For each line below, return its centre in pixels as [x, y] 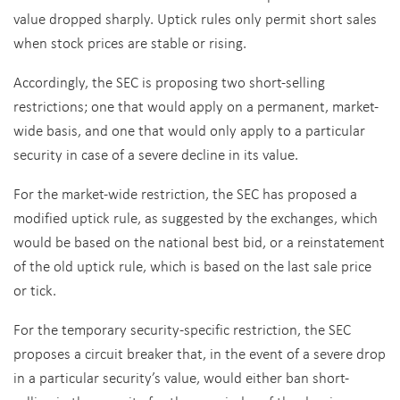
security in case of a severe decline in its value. [156, 154]
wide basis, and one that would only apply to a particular [189, 130]
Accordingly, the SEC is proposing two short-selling [169, 82]
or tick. [35, 290]
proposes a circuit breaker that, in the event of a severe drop [200, 353]
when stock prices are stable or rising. [130, 42]
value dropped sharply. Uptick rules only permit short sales [195, 18]
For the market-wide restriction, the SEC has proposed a [185, 193]
